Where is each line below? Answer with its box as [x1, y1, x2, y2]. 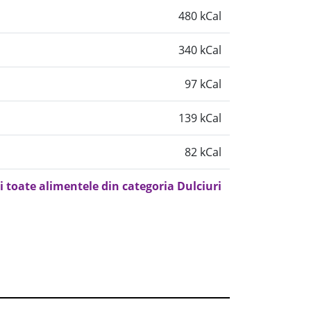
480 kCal [178, 8, 221, 24]
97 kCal [185, 76, 221, 92]
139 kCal [178, 110, 221, 126]
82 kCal [185, 144, 221, 160]
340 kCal [178, 42, 221, 58]
